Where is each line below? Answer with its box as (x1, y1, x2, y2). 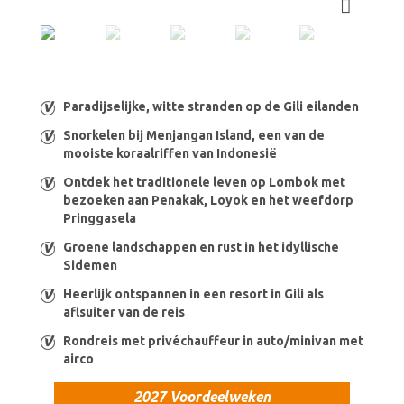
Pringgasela (63, 211, 136, 226)
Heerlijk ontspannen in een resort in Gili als (63, 287, 324, 302)
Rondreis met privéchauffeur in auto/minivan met (63, 334, 363, 349)
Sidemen (63, 258, 117, 273)
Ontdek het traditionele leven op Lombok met (63, 175, 345, 190)
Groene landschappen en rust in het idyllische (63, 240, 339, 255)
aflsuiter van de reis (63, 305, 185, 320)
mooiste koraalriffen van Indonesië (63, 146, 277, 161)
